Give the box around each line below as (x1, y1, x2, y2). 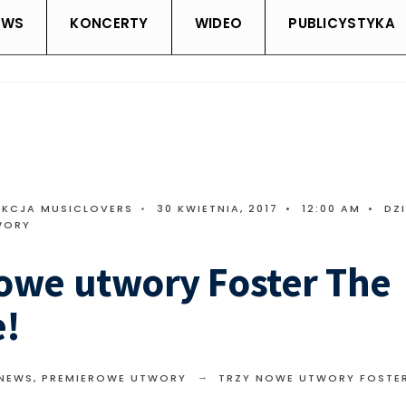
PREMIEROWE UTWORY (41, 371, 187, 386)
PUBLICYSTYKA (288, 14, 395, 34)
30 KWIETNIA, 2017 (156, 201, 278, 217)
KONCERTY (70, 14, 149, 34)
